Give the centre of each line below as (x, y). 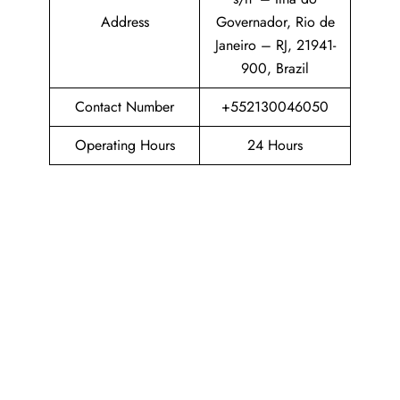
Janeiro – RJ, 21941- (275, 45)
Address (125, 22)
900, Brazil (275, 68)
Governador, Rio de (275, 22)
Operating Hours (125, 145)
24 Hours (275, 145)
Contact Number (125, 107)
